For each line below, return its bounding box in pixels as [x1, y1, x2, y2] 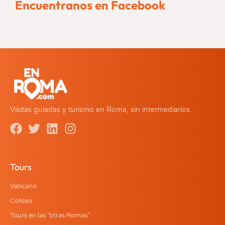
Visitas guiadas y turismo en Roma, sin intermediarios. [10, 105, 192, 114]
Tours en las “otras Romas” [10, 211, 90, 220]
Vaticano [10, 182, 37, 191]
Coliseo [10, 197, 32, 205]
